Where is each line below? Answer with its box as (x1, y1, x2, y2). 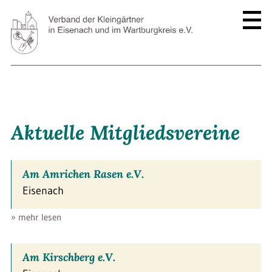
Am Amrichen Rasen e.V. (22, 166, 144, 181)
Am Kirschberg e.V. (22, 250, 115, 264)
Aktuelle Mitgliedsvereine (11, 120, 240, 146)
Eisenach (22, 183, 64, 197)
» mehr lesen (11, 211, 61, 223)
